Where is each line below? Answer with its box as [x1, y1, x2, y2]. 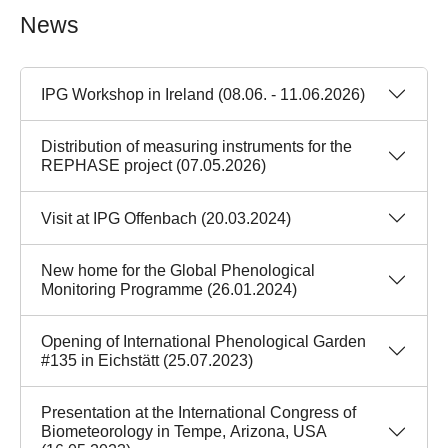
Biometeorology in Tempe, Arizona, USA [41, 423, 327, 441]
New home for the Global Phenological [41, 262, 315, 280]
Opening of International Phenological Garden [41, 333, 366, 351]
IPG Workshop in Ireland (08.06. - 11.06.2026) [41, 85, 365, 103]
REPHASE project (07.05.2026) [41, 157, 266, 175]
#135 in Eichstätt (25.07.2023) [41, 352, 253, 370]
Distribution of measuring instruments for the [41, 138, 352, 156]
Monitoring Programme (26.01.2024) [41, 281, 297, 299]
